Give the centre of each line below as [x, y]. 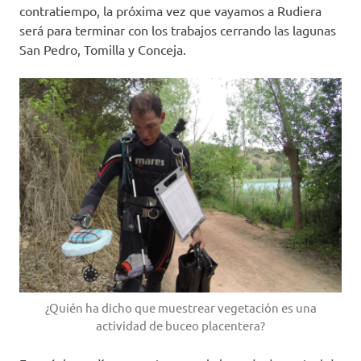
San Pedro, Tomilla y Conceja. [103, 49]
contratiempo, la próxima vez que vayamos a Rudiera [170, 10]
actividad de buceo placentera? [180, 326]
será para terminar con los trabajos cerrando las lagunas [178, 29]
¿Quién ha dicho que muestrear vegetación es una [180, 308]
